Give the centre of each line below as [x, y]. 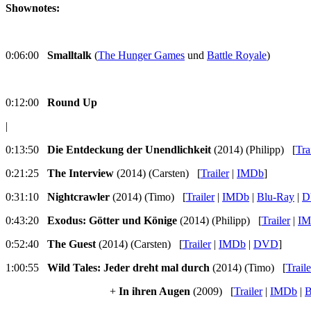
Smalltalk [69, 56]
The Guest [70, 244]
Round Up [72, 103]
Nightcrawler [78, 197]
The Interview [81, 174]
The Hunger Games [141, 56]
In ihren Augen [154, 292]
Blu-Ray [276, 197]
